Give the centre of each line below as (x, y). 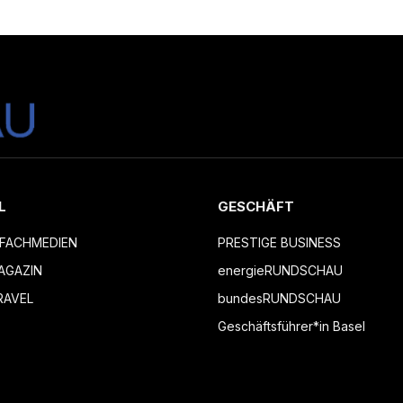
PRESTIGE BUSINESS (279, 243)
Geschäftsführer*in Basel (291, 327)
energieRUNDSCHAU (280, 271)
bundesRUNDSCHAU (279, 299)
